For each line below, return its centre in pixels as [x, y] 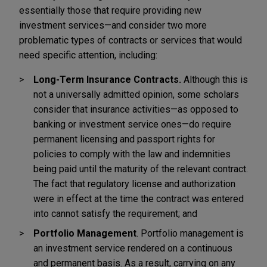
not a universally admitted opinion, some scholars [136, 94]
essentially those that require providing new [110, 10]
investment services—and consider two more [113, 25]
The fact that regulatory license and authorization [134, 184]
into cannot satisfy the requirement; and [115, 213]
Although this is [215, 79]
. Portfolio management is [190, 233]
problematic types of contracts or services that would [131, 40]
